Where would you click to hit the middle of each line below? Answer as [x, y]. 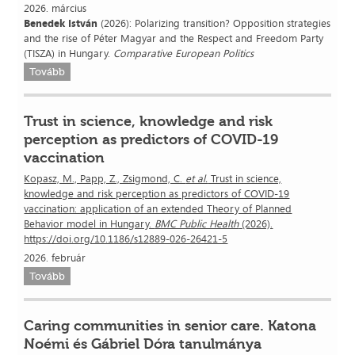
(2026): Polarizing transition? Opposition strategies [214, 23]
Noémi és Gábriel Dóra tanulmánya [143, 344]
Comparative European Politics [184, 53]
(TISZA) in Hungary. [69, 53]
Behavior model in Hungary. [90, 223]
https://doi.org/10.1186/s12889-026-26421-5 [126, 238]
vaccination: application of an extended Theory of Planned [158, 208]
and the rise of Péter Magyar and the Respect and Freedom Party [174, 38]
